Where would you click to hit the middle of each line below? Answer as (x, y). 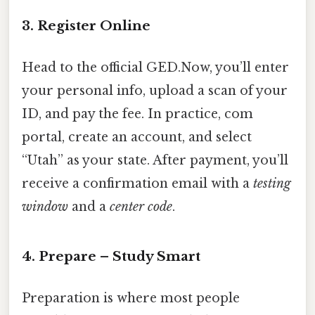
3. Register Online (86, 26)
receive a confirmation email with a (137, 184)
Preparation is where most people (131, 298)
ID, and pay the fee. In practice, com (137, 114)
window (45, 207)
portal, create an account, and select (137, 137)
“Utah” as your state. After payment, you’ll (155, 161)
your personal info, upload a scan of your (155, 91)
